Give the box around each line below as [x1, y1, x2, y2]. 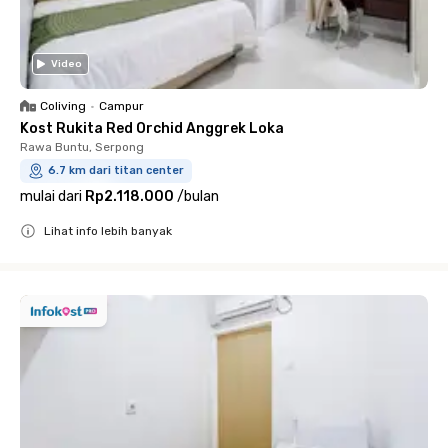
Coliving [40, 99, 86, 113]
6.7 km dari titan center [48, 164, 184, 177]
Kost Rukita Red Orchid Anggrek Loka [20, 120, 284, 137]
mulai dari [20, 188, 82, 205]
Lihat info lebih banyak [44, 224, 172, 238]
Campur [99, 99, 144, 113]
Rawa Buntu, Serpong [20, 140, 144, 154]
